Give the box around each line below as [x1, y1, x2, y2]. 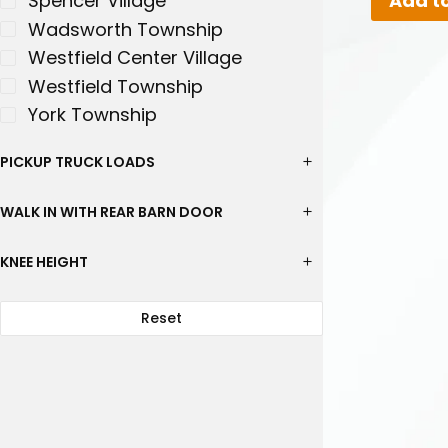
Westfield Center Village [28, 45, 242, 71]
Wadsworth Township [28, 16, 223, 42]
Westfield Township [28, 73, 203, 99]
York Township [28, 102, 157, 128]
